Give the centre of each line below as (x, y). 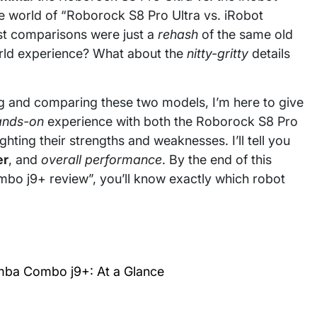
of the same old (246, 34)
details (269, 53)
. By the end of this (217, 160)
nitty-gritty (218, 53)
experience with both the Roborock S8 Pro (171, 121)
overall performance (102, 160)
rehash (178, 34)
